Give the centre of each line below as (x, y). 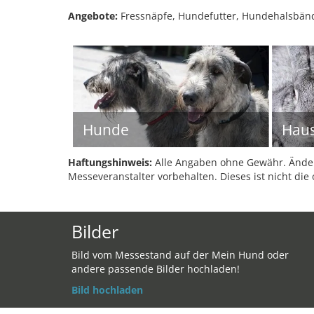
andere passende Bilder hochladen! (156, 269)
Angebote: (93, 16)
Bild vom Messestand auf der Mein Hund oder (180, 255)
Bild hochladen (107, 290)
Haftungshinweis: (110, 162)
